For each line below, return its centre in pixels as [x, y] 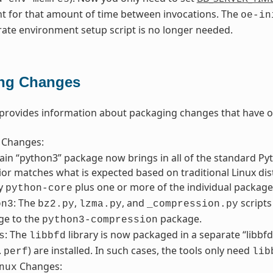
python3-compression [100, 220]
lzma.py [100, 204]
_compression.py [192, 204]
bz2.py [56, 204]
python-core [39, 189]
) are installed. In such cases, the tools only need [140, 251]
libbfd [47, 236]
